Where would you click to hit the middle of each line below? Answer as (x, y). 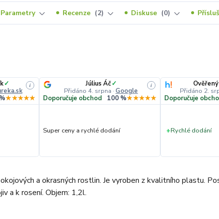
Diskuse (145, 13)
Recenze (77, 13)
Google (127, 91)
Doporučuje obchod (73, 99)
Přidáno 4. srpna (88, 91)
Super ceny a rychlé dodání (82, 130)
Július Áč (98, 83)
